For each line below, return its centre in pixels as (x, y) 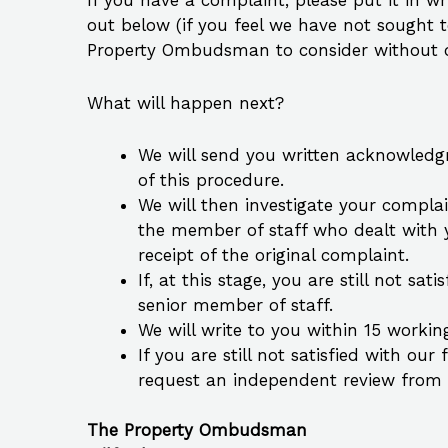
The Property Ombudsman (197, 430)
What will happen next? (185, 102)
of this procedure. (211, 179)
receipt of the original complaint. (273, 254)
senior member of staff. (235, 304)
